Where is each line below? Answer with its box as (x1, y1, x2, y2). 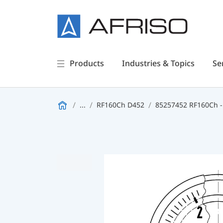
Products (69, 58, 104, 69)
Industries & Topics (121, 58, 195, 69)
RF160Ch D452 (97, 100, 144, 110)
